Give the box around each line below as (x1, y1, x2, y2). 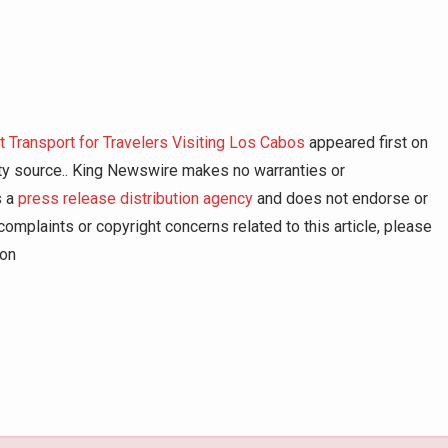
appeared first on (305, 133, 428, 153)
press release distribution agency (18, 189, 253, 209)
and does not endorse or (253, 189, 428, 209)
